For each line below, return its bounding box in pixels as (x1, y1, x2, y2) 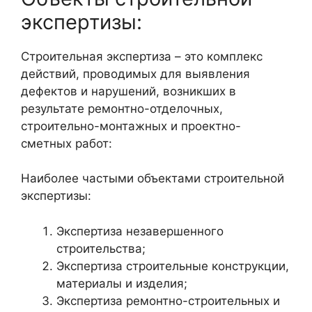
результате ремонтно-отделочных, (21, 101, 223, 116)
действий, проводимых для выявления (21, 66, 250, 81)
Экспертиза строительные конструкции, (56, 258, 289, 273)
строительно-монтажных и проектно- (21, 118, 241, 133)
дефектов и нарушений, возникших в (21, 84, 236, 98)
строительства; (56, 241, 146, 256)
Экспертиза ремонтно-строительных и (56, 293, 280, 308)
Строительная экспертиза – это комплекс (21, 49, 263, 63)
